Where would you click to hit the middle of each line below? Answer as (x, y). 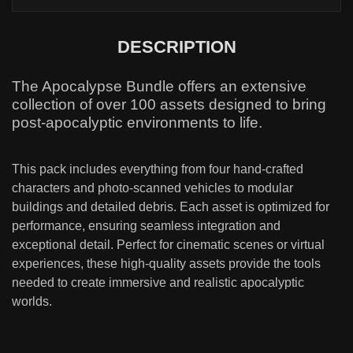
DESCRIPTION (176, 47)
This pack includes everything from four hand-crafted (158, 169)
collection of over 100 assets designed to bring (169, 105)
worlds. (32, 302)
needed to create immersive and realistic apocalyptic (158, 283)
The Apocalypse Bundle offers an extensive (159, 87)
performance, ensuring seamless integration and (146, 226)
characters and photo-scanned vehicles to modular (152, 188)
